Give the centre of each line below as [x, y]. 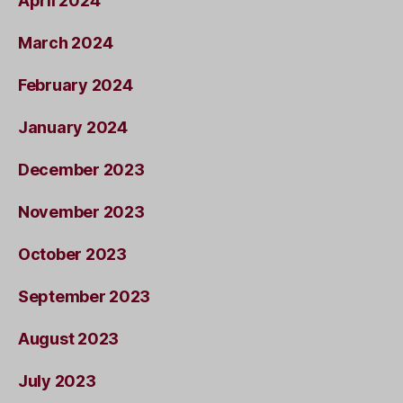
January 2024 [73, 127]
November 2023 [81, 212]
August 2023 [69, 339]
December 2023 [81, 170]
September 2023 [85, 296]
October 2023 [72, 254]
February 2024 [76, 85]
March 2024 [66, 43]
